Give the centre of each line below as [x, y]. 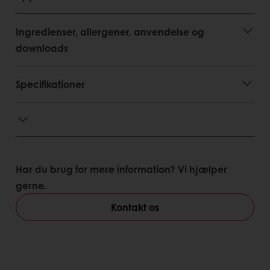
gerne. [31, 185]
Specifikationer [50, 84]
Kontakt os [135, 207]
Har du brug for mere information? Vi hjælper [121, 169]
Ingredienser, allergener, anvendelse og [110, 31]
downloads [42, 48]
